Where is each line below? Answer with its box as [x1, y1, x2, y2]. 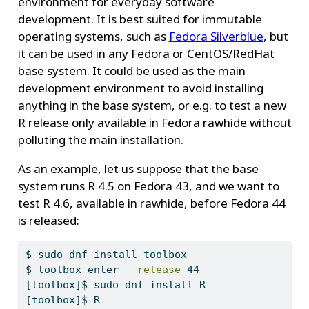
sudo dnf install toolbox [31, 248, 187, 261]
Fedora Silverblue [168, 28, 263, 44]
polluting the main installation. [17, 131, 183, 148]
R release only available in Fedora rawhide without [17, 114, 292, 130]
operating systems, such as [17, 28, 169, 44]
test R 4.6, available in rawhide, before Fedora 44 [17, 195, 286, 211]
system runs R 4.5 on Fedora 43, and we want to [17, 177, 279, 194]
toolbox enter [31, 263, 125, 277]
